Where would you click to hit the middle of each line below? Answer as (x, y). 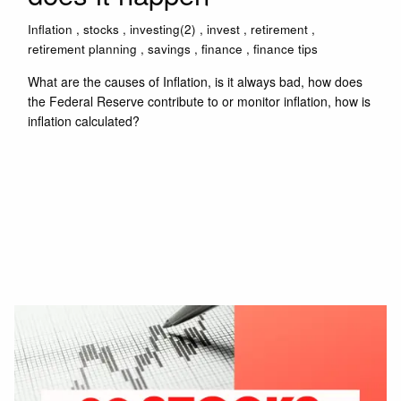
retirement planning (83, 49)
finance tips (286, 49)
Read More (69, 171)
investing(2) (163, 30)
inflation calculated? (84, 121)
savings (170, 49)
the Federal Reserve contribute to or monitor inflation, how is (200, 102)
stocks (102, 30)
